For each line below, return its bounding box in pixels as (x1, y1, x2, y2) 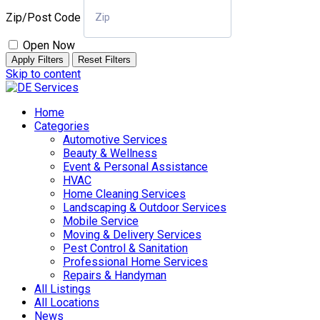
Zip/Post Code (6, 10, 81, 24)
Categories (34, 119, 89, 133)
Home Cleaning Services (63, 186, 186, 201)
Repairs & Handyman (63, 268, 166, 282)
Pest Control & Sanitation (63, 241, 188, 255)
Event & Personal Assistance (63, 159, 208, 174)
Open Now (23, 38, 75, 52)
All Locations (34, 295, 99, 309)
